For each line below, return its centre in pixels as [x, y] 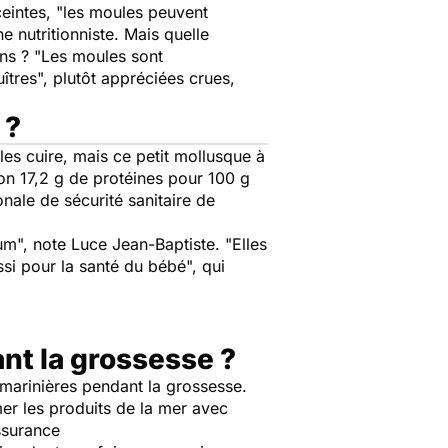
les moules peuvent [135, 12]
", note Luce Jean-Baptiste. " [124, 244]
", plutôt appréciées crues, [136, 78]
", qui [205, 266]
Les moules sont [102, 56]
